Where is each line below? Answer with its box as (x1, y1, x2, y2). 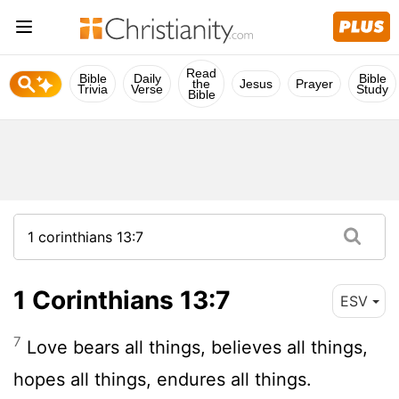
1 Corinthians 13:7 (13, 284, 231, 315)
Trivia (77, 82, 108, 96)
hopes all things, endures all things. (13, 368, 312, 390)
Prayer (296, 77, 333, 91)
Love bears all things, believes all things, (21, 336, 368, 358)
